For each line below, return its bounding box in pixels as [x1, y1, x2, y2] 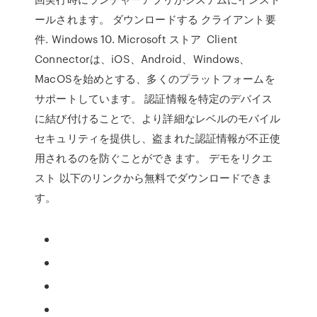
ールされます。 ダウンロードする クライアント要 [35, 11, 276, 27]
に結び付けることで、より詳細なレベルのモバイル [35, 110, 281, 126]
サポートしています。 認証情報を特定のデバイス [35, 91, 273, 106]
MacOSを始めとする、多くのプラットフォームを [35, 71, 275, 86]
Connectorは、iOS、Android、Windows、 [35, 51, 250, 67]
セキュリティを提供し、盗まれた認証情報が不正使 [35, 130, 281, 146]
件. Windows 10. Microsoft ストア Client [35, 31, 238, 47]
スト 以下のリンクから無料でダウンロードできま [35, 170, 273, 185]
